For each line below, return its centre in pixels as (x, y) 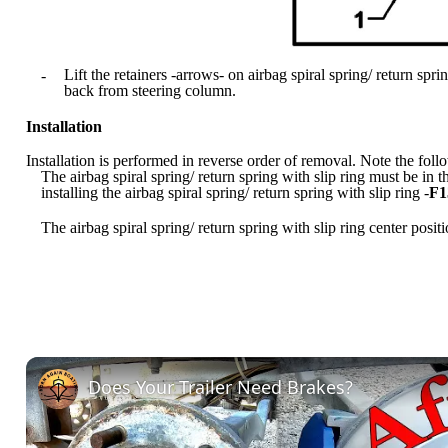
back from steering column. (151, 90)
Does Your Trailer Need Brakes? (220, 386)
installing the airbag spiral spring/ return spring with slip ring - (234, 192)
